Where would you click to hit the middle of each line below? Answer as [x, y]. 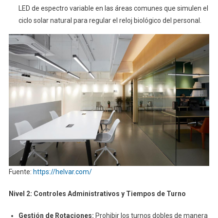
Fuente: [21, 172]
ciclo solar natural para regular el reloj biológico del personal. [110, 21]
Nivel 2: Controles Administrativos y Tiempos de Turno [97, 193]
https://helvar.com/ [62, 172]
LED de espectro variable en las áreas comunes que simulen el [113, 9]
